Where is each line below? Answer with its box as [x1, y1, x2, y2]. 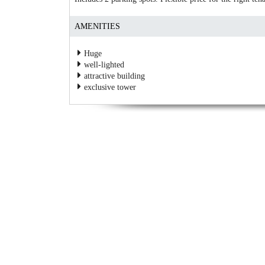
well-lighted [83, 60, 124, 69]
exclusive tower [83, 82, 135, 92]
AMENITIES [74, 21, 119, 31]
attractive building [83, 71, 144, 80]
